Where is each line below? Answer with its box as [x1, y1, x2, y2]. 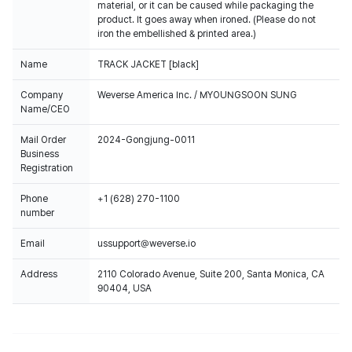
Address [20, 269, 57, 280]
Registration [20, 163, 73, 174]
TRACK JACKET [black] [97, 59, 199, 70]
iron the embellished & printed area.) [97, 28, 256, 39]
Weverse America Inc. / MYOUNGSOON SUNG [97, 90, 297, 101]
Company [20, 90, 63, 101]
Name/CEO [20, 104, 70, 115]
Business [20, 148, 59, 159]
